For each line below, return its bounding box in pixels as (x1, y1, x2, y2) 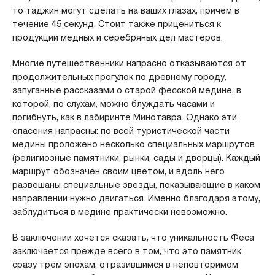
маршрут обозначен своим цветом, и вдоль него (12, 165, 225, 177)
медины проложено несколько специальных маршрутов (12, 138, 255, 150)
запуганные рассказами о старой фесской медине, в (12, 84, 241, 96)
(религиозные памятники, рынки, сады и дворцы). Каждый (12, 152, 260, 163)
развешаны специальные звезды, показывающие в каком (12, 179, 260, 190)
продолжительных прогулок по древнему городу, (12, 71, 227, 82)
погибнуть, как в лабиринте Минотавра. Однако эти (12, 111, 237, 123)
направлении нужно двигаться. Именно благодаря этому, (12, 192, 260, 204)
